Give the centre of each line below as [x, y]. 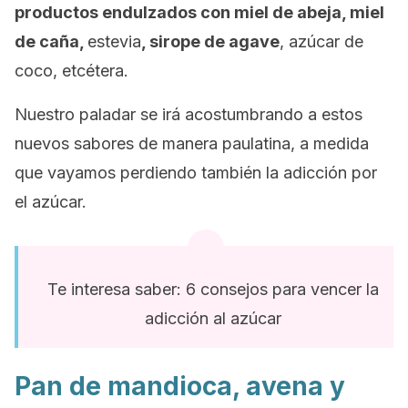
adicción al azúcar [213, 318]
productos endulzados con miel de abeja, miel [199, 12]
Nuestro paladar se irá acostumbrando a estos [189, 114]
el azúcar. [51, 202]
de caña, [51, 41]
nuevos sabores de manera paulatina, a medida [192, 143]
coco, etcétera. [71, 71]
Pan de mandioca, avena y [180, 386]
